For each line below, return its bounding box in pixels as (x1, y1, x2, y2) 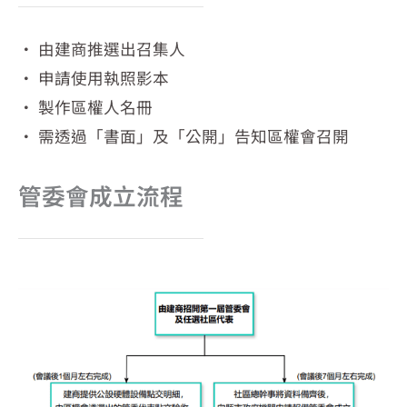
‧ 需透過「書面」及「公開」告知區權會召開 (18, 124, 349, 148)
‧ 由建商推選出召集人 (18, 37, 185, 61)
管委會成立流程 (18, 178, 184, 213)
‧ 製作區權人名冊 (18, 95, 153, 119)
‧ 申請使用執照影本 (18, 66, 169, 90)
